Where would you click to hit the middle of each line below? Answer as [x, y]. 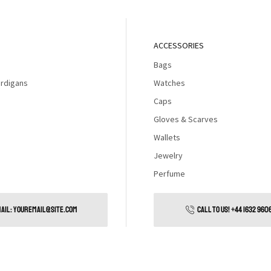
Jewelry [168, 155]
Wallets [167, 137]
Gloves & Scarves [186, 119]
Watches [169, 83]
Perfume [169, 174]
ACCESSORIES [179, 45]
